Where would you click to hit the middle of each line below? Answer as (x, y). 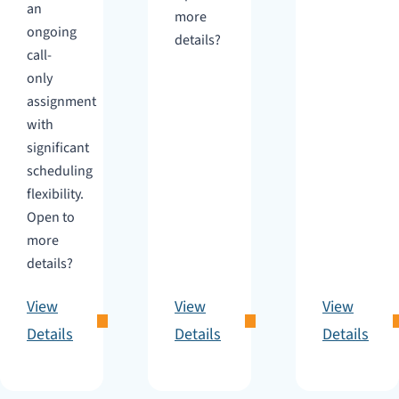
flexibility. (55, 194)
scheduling (60, 171)
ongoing (52, 32)
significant (58, 148)
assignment (61, 102)
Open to (51, 217)
